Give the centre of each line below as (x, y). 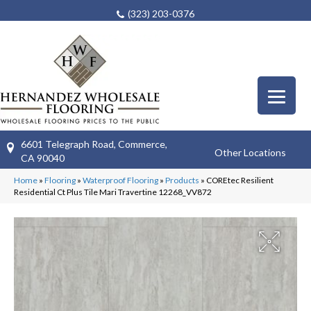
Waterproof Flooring (120, 180)
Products (182, 180)
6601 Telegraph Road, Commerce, (94, 144)
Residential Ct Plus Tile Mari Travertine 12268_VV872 (113, 192)
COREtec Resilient (240, 180)
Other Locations (251, 153)
